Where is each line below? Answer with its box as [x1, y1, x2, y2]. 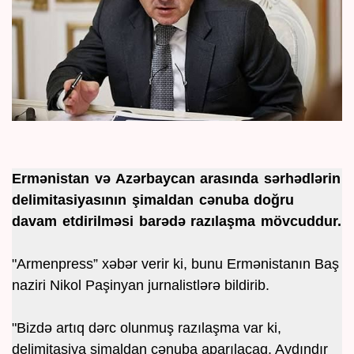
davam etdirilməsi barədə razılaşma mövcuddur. [12, 213, 342, 230]
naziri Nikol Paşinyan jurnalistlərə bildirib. [12, 277, 269, 294]
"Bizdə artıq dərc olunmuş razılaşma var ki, [12, 320, 281, 337]
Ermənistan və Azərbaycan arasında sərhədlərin [12, 171, 341, 187]
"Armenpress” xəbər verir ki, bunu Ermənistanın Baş [12, 256, 339, 273]
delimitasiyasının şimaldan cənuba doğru [12, 192, 295, 209]
